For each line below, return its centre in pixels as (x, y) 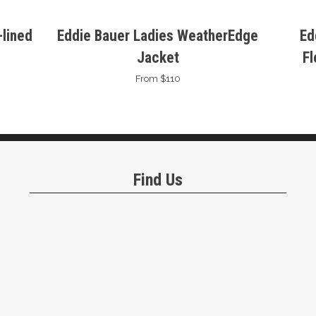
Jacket (158, 57)
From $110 (158, 78)
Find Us (158, 180)
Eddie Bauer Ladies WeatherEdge (158, 35)
